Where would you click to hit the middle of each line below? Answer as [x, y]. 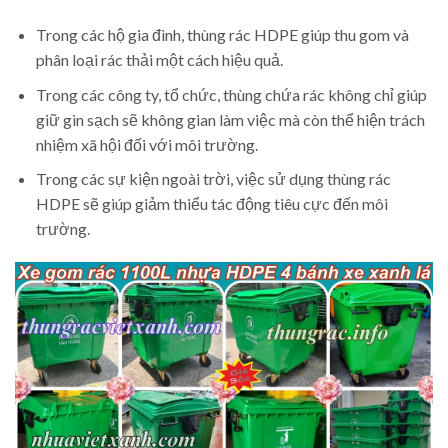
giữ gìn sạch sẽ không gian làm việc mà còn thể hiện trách [230, 119]
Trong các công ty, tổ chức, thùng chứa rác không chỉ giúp [231, 94]
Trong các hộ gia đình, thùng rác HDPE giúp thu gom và [222, 34]
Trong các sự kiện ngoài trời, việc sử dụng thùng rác [213, 179]
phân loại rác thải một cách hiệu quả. [159, 59]
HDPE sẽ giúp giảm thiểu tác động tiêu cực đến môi [211, 204]
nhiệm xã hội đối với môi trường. [146, 144]
